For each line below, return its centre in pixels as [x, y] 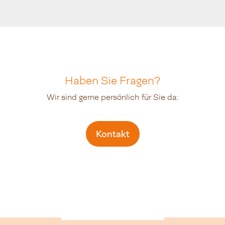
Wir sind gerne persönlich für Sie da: [113, 97]
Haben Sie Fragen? [113, 80]
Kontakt [113, 134]
